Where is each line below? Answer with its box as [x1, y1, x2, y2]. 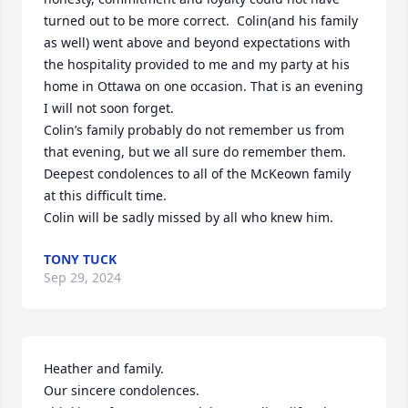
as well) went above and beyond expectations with [44, 34, 351, 51]
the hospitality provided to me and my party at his [44, 56, 350, 73]
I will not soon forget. [44, 99, 178, 117]
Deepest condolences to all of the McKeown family [44, 165, 351, 182]
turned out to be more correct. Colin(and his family [44, 12, 358, 29]
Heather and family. [44, 360, 171, 377]
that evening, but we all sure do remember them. [44, 143, 346, 160]
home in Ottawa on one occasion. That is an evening [44, 77, 363, 95]
